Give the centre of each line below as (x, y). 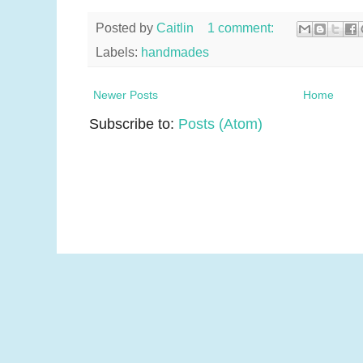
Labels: (118, 53)
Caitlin (175, 28)
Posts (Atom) (220, 124)
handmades (175, 53)
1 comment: (242, 28)
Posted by (126, 28)
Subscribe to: (134, 124)
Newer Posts (126, 95)
